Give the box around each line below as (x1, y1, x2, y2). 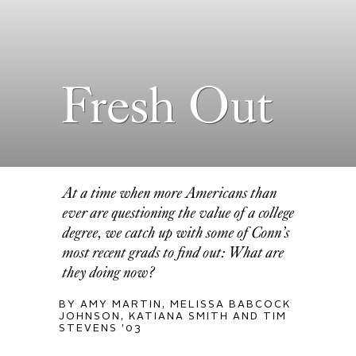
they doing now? (63, 262, 156, 281)
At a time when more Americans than (63, 183, 278, 202)
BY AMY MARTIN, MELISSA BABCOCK (59, 299, 292, 310)
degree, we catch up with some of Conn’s (63, 222, 291, 242)
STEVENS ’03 (59, 323, 142, 334)
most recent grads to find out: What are (63, 242, 285, 261)
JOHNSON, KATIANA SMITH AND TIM (59, 311, 288, 322)
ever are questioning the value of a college (63, 203, 296, 222)
